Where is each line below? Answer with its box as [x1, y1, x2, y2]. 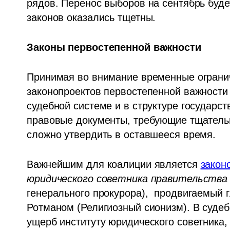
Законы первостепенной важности [27, 42, 201, 53]
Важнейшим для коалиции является [27, 159, 201, 170]
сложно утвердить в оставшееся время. [27, 129, 216, 141]
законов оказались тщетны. [27, 12, 156, 24]
